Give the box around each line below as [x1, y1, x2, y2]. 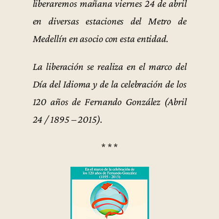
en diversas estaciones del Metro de [32, 15, 187, 27]
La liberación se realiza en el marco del [32, 61, 187, 73]
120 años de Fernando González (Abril [32, 96, 187, 108]
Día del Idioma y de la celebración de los [32, 78, 187, 90]
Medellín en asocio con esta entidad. [32, 32, 169, 44]
